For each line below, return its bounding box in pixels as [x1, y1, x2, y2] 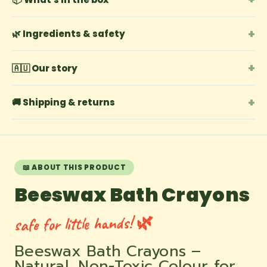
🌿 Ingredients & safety [12, 27, 125, 40]
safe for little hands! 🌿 [14, 212, 154, 235]
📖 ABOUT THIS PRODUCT [23, 162, 126, 172]
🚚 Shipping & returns [12, 96, 115, 108]
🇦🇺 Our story [12, 61, 77, 74]
